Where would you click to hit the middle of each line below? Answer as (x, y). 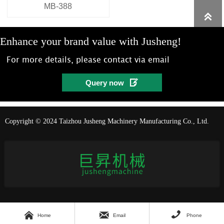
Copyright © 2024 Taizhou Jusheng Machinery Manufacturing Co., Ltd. (107, 121)
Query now (104, 82)
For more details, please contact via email (88, 59)
